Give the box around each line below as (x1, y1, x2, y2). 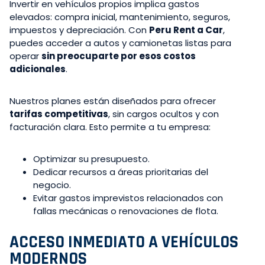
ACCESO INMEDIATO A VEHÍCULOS (9, 231, 238, 253)
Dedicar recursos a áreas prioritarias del (33, 165, 208, 178)
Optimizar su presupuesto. (33, 152, 150, 165)
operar (9, 49, 41, 62)
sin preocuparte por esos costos (41, 49, 196, 62)
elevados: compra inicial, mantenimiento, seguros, (9, 10, 230, 23)
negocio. (33, 178, 71, 191)
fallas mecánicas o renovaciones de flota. (33, 204, 218, 217)
